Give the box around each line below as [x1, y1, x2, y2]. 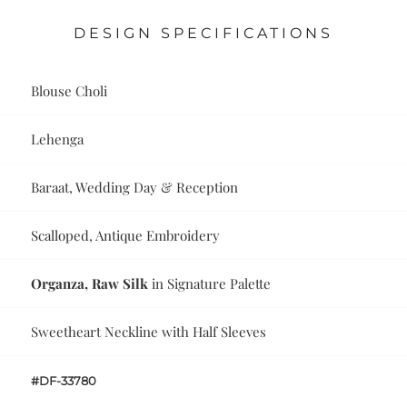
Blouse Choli [31, 82, 108, 101]
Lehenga [31, 130, 84, 149]
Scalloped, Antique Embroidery [31, 226, 221, 245]
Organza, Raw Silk [31, 274, 149, 293]
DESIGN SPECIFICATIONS [74, 25, 333, 43]
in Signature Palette [148, 274, 272, 293]
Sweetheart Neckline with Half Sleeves [31, 323, 267, 342]
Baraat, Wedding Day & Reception [31, 178, 239, 197]
